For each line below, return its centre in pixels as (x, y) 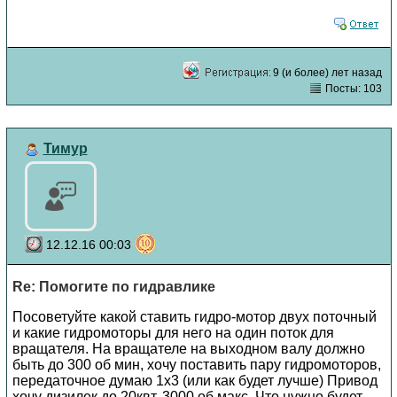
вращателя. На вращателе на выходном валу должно (188, 348)
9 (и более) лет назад (327, 72)
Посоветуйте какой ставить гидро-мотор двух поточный (194, 316)
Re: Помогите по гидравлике (113, 286)
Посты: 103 (352, 88)
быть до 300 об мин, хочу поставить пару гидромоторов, (196, 364)
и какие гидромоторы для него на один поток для (173, 332)
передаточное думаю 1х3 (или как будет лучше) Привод (195, 380)
